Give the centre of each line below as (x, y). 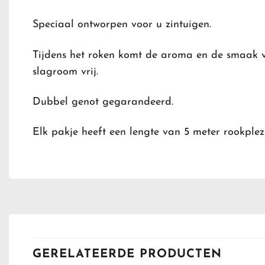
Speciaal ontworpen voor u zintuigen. (122, 25)
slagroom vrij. (65, 72)
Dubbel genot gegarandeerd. (103, 102)
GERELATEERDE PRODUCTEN (127, 254)
